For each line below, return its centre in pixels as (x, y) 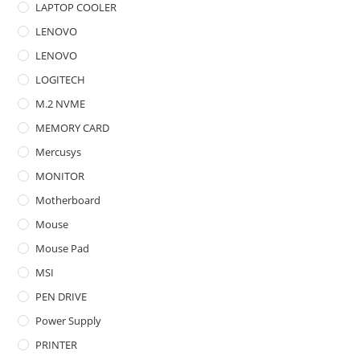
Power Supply (69, 320)
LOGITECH (61, 79)
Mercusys (59, 151)
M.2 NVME (61, 103)
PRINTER (57, 344)
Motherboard (68, 200)
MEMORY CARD (73, 127)
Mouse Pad (63, 248)
